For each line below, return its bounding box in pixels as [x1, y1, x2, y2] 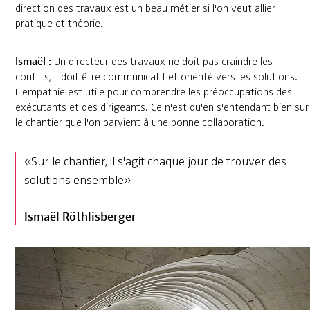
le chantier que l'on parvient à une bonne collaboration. [15, 116, 264, 130]
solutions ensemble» [24, 172, 131, 188]
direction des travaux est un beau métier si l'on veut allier [15, 1, 275, 16]
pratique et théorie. [15, 17, 103, 31]
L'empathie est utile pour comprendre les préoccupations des [15, 85, 292, 100]
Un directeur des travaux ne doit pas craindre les [53, 55, 273, 69]
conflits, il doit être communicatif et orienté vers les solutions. [15, 70, 298, 84]
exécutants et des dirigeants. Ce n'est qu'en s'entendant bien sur [15, 100, 309, 115]
